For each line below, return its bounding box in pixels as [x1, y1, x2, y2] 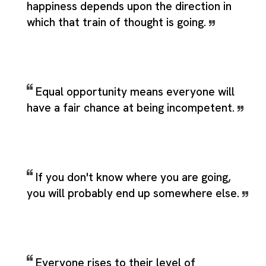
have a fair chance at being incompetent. [27, 100, 237, 115]
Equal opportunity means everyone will [36, 84, 235, 99]
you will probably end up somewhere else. [27, 185, 242, 201]
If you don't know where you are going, [36, 169, 231, 185]
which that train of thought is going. [27, 14, 209, 30]
